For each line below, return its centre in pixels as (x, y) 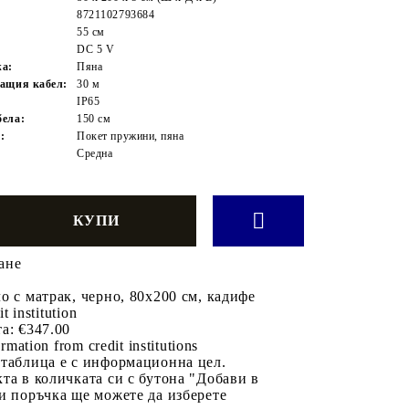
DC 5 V (96, 49)
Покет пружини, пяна (131, 136)
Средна (95, 153)
